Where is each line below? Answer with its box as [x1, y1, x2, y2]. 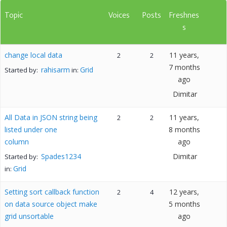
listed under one [5, 125, 57, 134]
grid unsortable [5, 211, 54, 221]
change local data [5, 50, 62, 60]
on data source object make [5, 199, 97, 209]
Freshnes [169, 9, 200, 22]
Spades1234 [41, 152, 81, 161]
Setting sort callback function [5, 187, 99, 197]
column [5, 137, 29, 146]
